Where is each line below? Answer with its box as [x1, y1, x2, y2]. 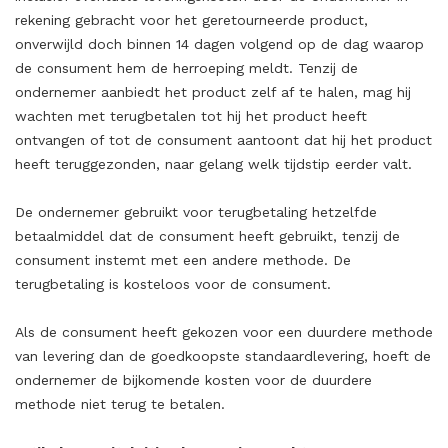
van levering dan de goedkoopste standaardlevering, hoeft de [15, 348, 431, 364]
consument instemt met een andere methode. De [15, 252, 351, 268]
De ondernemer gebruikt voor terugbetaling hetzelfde [15, 204, 377, 220]
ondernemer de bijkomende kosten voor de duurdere [15, 372, 372, 388]
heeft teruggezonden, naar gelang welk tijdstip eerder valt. [15, 156, 412, 172]
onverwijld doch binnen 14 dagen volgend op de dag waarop [15, 36, 424, 52]
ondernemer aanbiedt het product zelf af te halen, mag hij [15, 84, 411, 100]
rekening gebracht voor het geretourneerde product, [15, 12, 368, 28]
